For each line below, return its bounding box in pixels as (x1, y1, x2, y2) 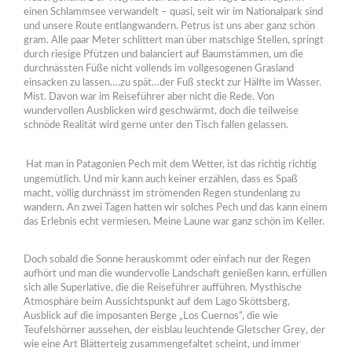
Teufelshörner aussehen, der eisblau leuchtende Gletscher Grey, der (24, 325, 325, 336)
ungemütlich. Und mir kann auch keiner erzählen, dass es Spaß (24, 174, 298, 185)
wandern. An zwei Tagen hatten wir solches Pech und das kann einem (24, 203, 328, 214)
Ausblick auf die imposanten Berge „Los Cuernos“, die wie (24, 311, 278, 322)
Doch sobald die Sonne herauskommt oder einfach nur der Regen (24, 255, 310, 266)
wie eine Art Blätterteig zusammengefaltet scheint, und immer (24, 339, 300, 350)
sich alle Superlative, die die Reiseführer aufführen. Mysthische (24, 283, 302, 294)
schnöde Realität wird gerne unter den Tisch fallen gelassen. (24, 120, 288, 131)
